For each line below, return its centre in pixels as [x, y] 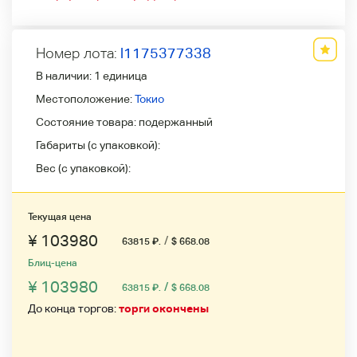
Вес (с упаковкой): [83, 169]
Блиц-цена [53, 263]
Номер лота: [78, 53]
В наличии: [65, 76]
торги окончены [164, 309]
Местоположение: [85, 99]
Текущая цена [60, 217]
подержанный [176, 122]
